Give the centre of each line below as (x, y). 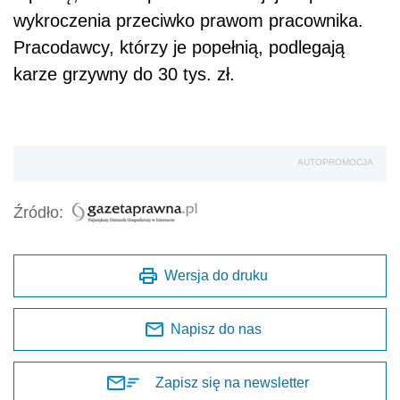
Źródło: (38, 213)
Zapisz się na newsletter (232, 383)
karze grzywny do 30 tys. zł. (124, 75)
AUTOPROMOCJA (335, 162)
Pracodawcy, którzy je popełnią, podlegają (179, 48)
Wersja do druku (216, 276)
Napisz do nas (216, 329)
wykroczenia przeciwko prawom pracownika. (188, 21)
